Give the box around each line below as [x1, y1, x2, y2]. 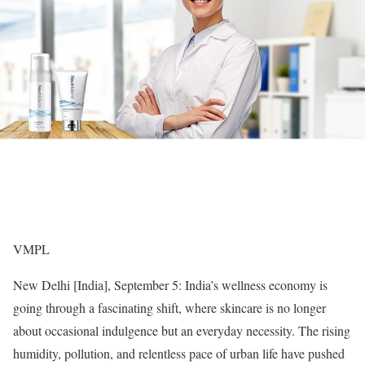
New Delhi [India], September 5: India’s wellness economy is [13, 276, 328, 293]
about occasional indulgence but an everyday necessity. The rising [13, 322, 350, 339]
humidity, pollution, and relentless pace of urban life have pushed [13, 345, 345, 362]
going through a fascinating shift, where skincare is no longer [13, 299, 326, 316]
